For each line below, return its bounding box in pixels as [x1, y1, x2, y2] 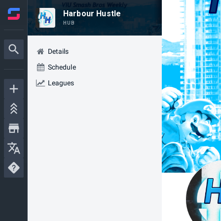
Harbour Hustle [63, 9, 121, 18]
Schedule [47, 63, 76, 71]
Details [47, 47, 69, 55]
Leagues [47, 79, 74, 87]
